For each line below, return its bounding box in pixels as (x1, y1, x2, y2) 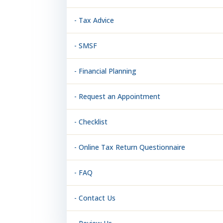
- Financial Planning (74, 66, 137, 76)
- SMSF (74, 40, 98, 50)
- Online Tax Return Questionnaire (74, 142, 186, 152)
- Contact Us (74, 193, 116, 203)
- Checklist (74, 116, 108, 126)
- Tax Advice (74, 15, 114, 25)
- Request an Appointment (74, 91, 161, 101)
